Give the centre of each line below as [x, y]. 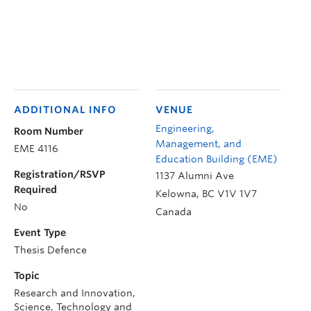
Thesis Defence [50, 250]
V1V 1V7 [237, 193]
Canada [174, 211]
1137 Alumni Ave [195, 175]
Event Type [40, 232]
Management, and [199, 143]
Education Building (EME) [217, 159]
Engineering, [185, 128]
